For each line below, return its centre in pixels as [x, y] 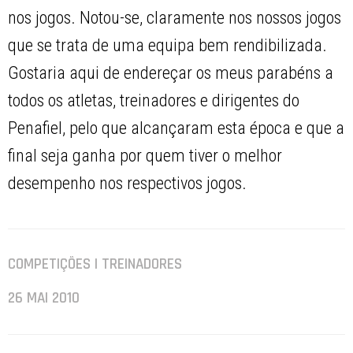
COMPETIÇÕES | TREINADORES [95, 265]
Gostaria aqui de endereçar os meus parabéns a [171, 73]
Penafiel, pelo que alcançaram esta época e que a [176, 128]
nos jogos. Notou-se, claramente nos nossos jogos [175, 18]
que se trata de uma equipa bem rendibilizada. [168, 46]
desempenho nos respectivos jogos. [128, 184]
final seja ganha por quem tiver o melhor [145, 156]
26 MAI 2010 [44, 299]
